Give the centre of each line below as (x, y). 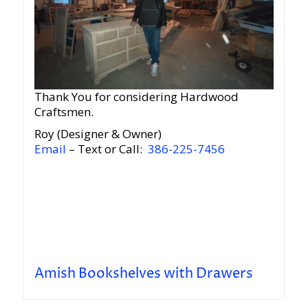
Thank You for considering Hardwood (136, 97)
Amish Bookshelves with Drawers (143, 274)
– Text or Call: (107, 149)
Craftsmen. (64, 112)
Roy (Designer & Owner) (98, 134)
